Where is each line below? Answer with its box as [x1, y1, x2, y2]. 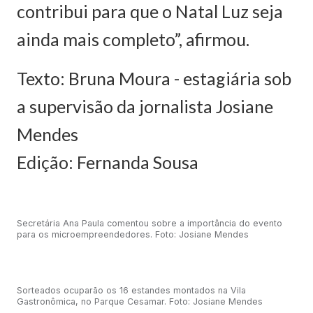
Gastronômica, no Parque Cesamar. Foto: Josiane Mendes [17, 296, 263, 307]
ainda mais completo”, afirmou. [17, 29, 249, 50]
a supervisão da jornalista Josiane [17, 96, 273, 117]
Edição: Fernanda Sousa [17, 152, 198, 173]
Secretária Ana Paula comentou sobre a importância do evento [17, 218, 282, 228]
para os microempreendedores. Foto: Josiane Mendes [17, 229, 249, 240]
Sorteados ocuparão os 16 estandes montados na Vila [17, 285, 246, 296]
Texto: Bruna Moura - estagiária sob [17, 68, 291, 89]
